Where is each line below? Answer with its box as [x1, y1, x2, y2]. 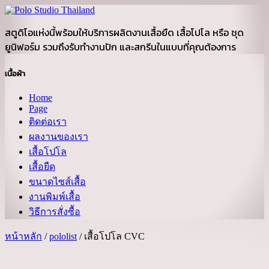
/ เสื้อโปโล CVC [77, 231, 145, 242]
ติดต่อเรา [29, 116, 67, 127]
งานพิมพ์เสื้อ [29, 192, 80, 202]
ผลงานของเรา [29, 131, 88, 142]
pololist [49, 231, 77, 242]
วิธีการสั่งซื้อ [29, 207, 80, 217]
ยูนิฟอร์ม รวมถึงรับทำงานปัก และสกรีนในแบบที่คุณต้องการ [5, 40, 236, 54]
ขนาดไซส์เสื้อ [29, 177, 86, 187]
